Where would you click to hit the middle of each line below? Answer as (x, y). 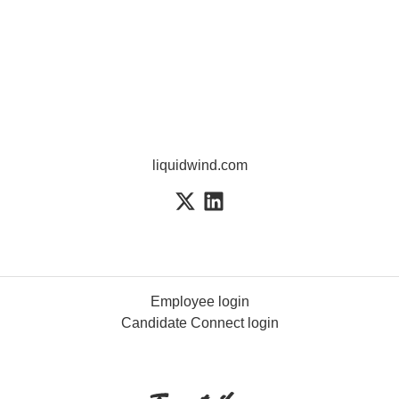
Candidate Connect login (199, 323)
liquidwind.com (199, 165)
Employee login (199, 302)
